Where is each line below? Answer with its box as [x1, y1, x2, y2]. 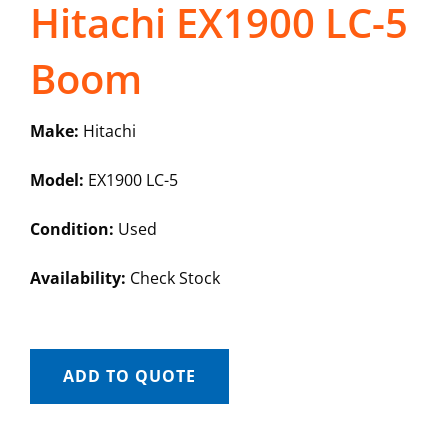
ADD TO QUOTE [62, 365, 196, 388]
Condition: [29, 218, 114, 241]
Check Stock [125, 267, 220, 290]
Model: [29, 169, 84, 192]
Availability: [29, 267, 126, 290]
